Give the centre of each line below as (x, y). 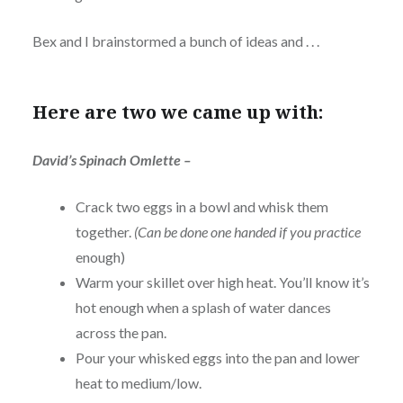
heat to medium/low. (139, 383)
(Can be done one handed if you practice (247, 232)
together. (104, 232)
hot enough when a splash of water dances (203, 308)
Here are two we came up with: (177, 112)
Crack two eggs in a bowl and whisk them (201, 207)
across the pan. (122, 333)
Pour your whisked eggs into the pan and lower (217, 358)
